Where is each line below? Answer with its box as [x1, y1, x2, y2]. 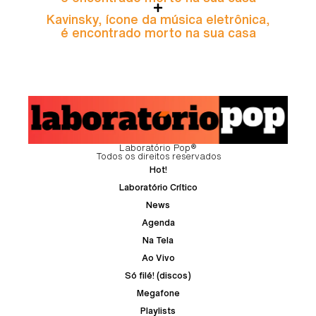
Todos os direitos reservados [95, 151, 221, 161]
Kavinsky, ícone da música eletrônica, [46, 13, 270, 26]
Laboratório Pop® [119, 142, 197, 152]
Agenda [141, 217, 175, 227]
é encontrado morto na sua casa [60, 26, 256, 39]
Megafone [136, 288, 180, 298]
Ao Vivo [141, 253, 175, 262]
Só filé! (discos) [125, 270, 191, 280]
